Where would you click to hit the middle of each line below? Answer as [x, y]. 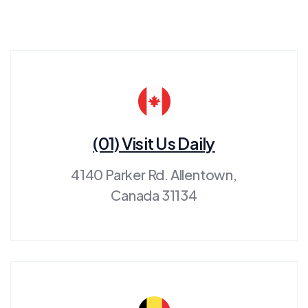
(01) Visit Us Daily [154, 143]
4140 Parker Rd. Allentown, [154, 174]
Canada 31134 [154, 195]
